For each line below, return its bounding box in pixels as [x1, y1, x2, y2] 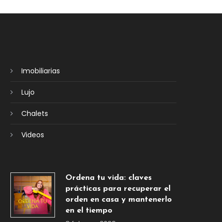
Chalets [21, 109, 48, 119]
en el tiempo [65, 207, 112, 215]
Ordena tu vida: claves [65, 174, 152, 182]
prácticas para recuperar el [65, 185, 170, 193]
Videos [21, 130, 44, 140]
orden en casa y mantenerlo [65, 196, 172, 204]
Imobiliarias [21, 66, 60, 76]
